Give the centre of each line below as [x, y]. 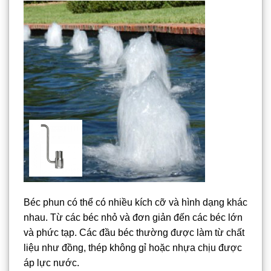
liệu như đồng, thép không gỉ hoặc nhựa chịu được [133, 248]
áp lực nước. [51, 263]
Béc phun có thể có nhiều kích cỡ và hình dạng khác [135, 203]
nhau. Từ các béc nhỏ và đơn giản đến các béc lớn [133, 218]
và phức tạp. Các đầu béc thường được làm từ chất [134, 233]
